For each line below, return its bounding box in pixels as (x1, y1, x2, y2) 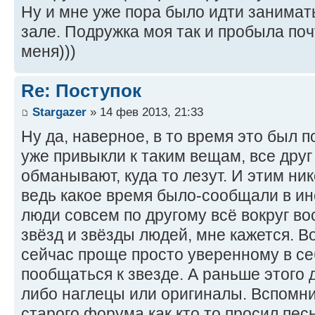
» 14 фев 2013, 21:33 (86, 104, 203, 119)
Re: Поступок (21, 80, 141, 102)
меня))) (21, 42, 76, 61)
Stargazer (32, 104, 86, 119)
